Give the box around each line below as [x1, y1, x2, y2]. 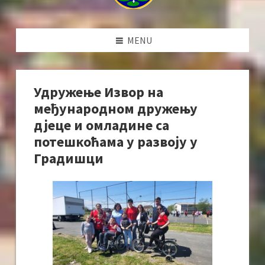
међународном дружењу [34, 99, 198, 118]
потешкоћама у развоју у [34, 132, 198, 151]
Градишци [34, 149, 104, 168]
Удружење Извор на [34, 83, 163, 102]
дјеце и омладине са [34, 116, 169, 135]
